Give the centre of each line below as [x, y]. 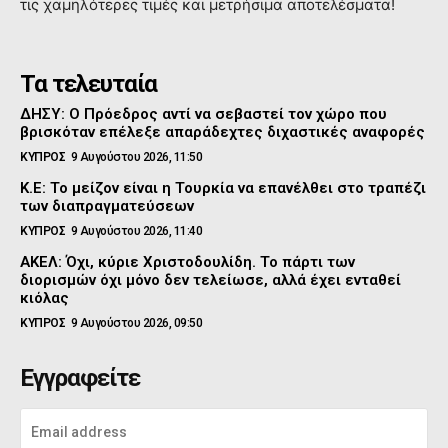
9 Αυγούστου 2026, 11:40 [136, 231]
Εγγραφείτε [80, 378]
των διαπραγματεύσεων [107, 206]
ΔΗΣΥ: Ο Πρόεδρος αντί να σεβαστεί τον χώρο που [203, 114]
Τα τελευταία [88, 84]
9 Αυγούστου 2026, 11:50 [136, 157]
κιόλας [44, 298]
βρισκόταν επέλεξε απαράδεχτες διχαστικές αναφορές [222, 132]
